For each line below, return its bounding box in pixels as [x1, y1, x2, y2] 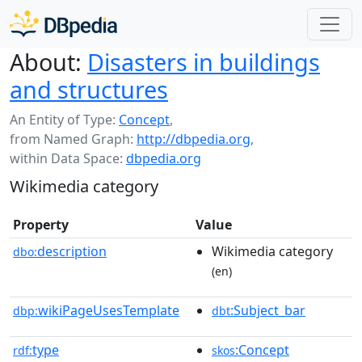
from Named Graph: [10, 130, 137, 148]
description [37, 242, 107, 260]
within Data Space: [10, 149, 126, 167]
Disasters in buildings [87, 46, 320, 78]
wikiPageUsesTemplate [38, 301, 179, 319]
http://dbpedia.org [137, 130, 250, 148]
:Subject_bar [230, 301, 305, 319]
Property [13, 216, 69, 234]
